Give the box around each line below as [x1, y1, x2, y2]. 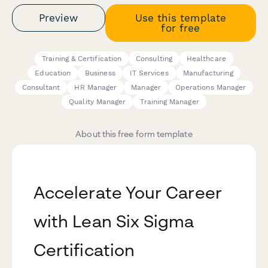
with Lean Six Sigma [33, 211, 194, 232]
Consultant [22, 83, 60, 92]
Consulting [136, 54, 172, 63]
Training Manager [140, 98, 199, 106]
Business [85, 69, 115, 78]
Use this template [135, 11, 226, 24]
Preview [39, 11, 78, 24]
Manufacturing [182, 69, 233, 78]
